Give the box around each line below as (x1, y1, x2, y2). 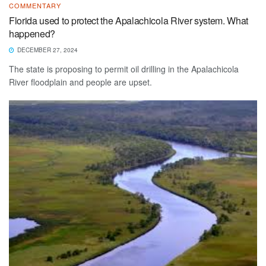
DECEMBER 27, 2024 (15, 45, 78, 54)
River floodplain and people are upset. (9, 75, 154, 88)
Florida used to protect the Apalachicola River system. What (9, 13, 249, 27)
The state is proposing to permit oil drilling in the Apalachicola (9, 62, 239, 75)
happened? (9, 26, 56, 40)
